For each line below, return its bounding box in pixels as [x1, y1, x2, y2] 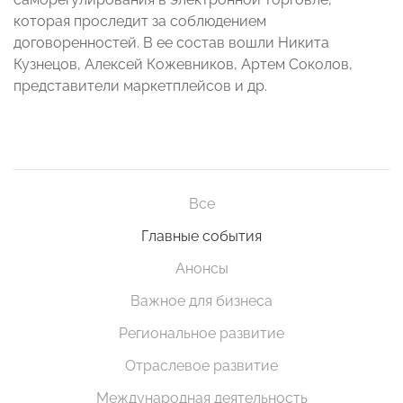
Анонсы [175, 259, 228, 277]
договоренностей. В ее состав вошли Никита [13, 33, 329, 51]
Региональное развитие [119, 324, 284, 342]
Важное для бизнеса [130, 291, 273, 309]
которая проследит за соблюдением [13, 12, 266, 30]
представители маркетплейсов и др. [13, 76, 267, 94]
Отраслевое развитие [125, 356, 278, 374]
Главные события [141, 227, 262, 245]
